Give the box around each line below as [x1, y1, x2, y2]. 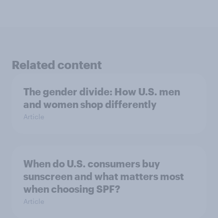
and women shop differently [23, 98, 157, 110]
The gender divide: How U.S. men [23, 85, 180, 97]
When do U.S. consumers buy [23, 157, 160, 169]
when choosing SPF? [23, 182, 120, 195]
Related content [12, 57, 102, 72]
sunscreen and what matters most [23, 170, 184, 182]
